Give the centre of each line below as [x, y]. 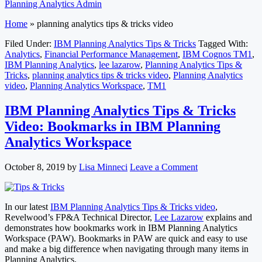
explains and [228, 217]
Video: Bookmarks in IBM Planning [113, 126]
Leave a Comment [164, 167]
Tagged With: [223, 43]
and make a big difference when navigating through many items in [127, 249]
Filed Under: [29, 43]
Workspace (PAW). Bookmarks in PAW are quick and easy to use [126, 238]
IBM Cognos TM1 [217, 54]
